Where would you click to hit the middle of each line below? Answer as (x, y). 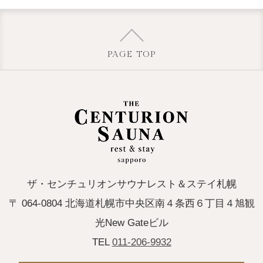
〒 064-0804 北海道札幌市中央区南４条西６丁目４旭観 (131, 204)
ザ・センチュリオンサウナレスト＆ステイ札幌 (131, 184)
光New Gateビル (131, 223)
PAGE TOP (131, 54)
